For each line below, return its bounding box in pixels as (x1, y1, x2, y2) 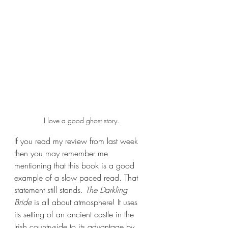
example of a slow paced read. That (14, 172, 140, 183)
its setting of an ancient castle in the (14, 208, 136, 220)
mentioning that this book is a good (14, 159, 137, 171)
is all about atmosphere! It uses (34, 196, 140, 208)
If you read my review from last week (14, 135, 140, 147)
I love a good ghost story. (44, 115, 119, 125)
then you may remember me (14, 147, 110, 159)
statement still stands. (14, 184, 85, 195)
